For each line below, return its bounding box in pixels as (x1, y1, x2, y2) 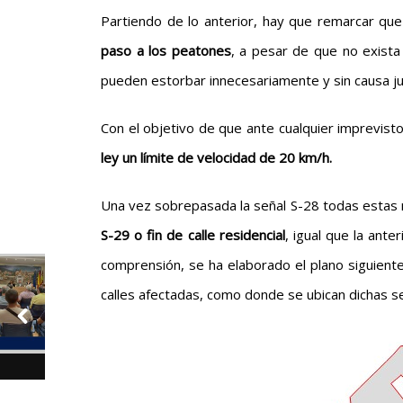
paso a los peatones (101, 40, 231, 59)
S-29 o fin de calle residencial (101, 225, 285, 244)
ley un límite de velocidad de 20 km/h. (101, 148, 332, 166)
